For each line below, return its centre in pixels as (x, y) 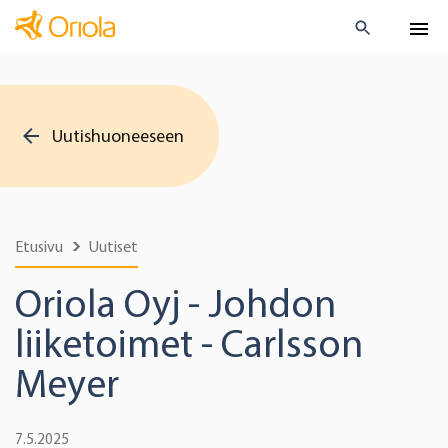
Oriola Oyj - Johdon (175, 303)
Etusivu (39, 246)
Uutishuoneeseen (118, 135)
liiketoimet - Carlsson (189, 343)
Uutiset (113, 246)
